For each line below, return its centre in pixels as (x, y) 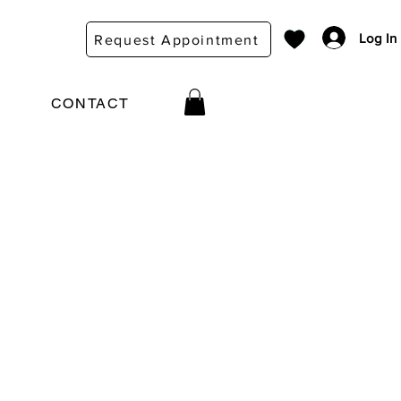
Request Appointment (177, 39)
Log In (377, 38)
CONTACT (90, 103)
